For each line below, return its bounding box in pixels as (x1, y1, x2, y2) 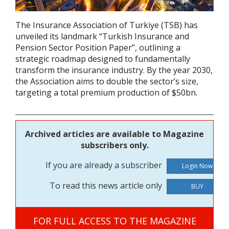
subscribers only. (80, 140, 149, 151)
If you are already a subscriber (45, 159, 164, 171)
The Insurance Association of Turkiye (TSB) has (15, 19, 198, 31)
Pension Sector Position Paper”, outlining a (15, 42, 180, 54)
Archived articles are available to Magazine (25, 128, 204, 140)
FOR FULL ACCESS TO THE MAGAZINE (33, 215, 196, 227)
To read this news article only (50, 180, 164, 192)
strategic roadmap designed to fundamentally (15, 53, 190, 65)
